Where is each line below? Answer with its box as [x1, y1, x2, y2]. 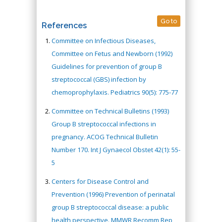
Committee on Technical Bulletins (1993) [52, 107, 169, 115]
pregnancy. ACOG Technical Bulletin [52, 132, 158, 141]
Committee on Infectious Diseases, [52, 36, 156, 45]
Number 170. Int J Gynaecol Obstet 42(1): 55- [52, 145, 180, 154]
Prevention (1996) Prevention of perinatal [52, 190, 175, 199]
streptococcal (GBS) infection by [52, 75, 146, 84]
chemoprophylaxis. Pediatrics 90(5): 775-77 [52, 88, 178, 97]
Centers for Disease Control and [52, 177, 149, 186]
